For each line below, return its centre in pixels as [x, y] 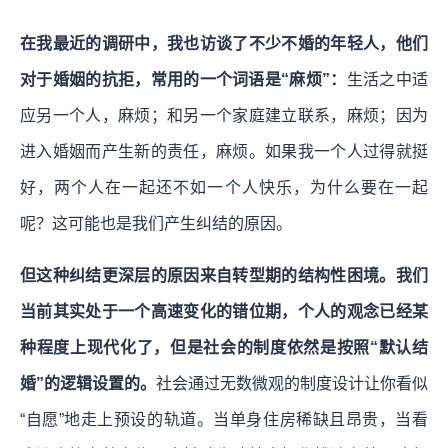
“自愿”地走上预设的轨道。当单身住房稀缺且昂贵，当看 [224, 419]
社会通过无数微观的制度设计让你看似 [292, 383]
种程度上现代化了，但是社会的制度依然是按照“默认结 [224, 347]
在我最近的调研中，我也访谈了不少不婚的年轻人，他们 [224, 43]
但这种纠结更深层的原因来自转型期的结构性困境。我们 [224, 275]
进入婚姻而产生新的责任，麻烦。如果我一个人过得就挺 [224, 151]
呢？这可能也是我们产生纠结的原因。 [156, 223]
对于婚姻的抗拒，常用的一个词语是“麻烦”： [183, 79]
